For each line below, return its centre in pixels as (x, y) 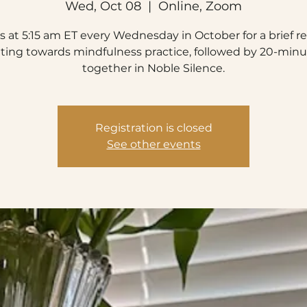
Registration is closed (153, 128)
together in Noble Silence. (153, 68)
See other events (153, 144)
